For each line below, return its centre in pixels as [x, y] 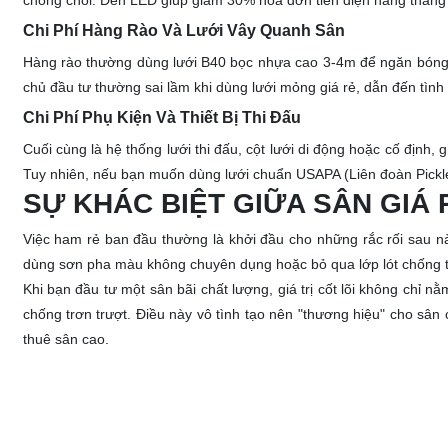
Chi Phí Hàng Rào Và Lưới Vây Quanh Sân [183, 30]
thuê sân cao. [65, 339]
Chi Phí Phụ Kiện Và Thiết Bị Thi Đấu [161, 117]
